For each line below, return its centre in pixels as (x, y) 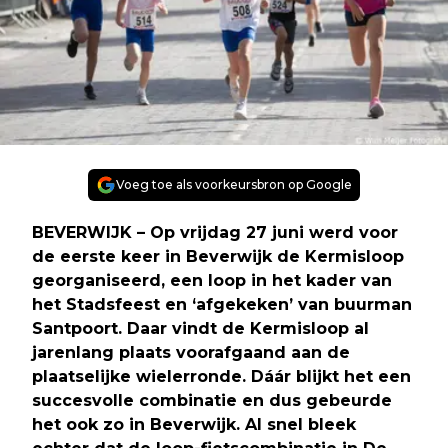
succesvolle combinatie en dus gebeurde (212, 400)
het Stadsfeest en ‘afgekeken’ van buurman (222, 304)
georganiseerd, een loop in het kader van (212, 280)
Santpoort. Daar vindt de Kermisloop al (200, 328)
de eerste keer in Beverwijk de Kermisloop (218, 256)
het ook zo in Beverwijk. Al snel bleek (194, 424)
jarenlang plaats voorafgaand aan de (191, 352)
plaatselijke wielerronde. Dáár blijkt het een (221, 376)
